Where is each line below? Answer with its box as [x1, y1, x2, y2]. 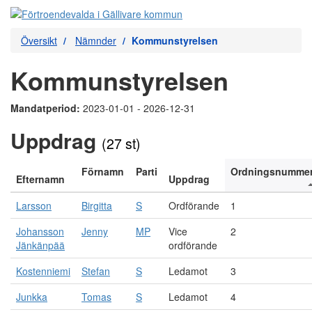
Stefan [81, 264, 110, 278]
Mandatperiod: [10, 101, 83, 115]
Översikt [21, 33, 57, 47]
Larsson [16, 198, 52, 212]
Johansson [16, 224, 64, 238]
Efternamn [16, 172, 65, 186]
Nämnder [75, 33, 116, 47]
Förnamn [81, 164, 124, 178]
